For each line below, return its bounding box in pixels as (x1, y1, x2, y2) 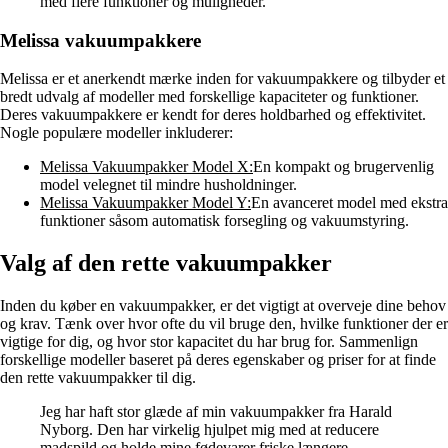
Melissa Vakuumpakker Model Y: (40, 194, 251, 212)
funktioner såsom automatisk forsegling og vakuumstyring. (40, 212, 409, 230)
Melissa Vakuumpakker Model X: (40, 158, 253, 176)
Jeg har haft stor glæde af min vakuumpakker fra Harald (40, 403, 392, 421)
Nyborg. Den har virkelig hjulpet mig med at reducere (40, 421, 379, 439)
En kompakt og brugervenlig (253, 158, 434, 176)
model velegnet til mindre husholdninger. (40, 176, 297, 194)
